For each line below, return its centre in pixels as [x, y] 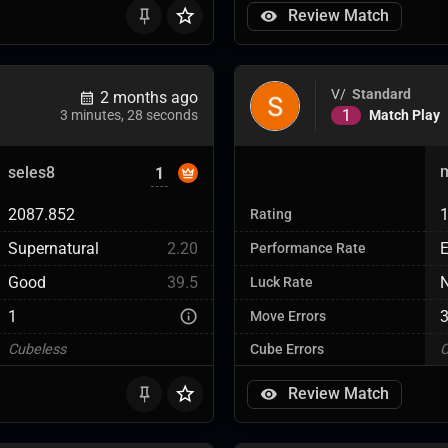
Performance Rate [308, 248]
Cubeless [37, 349]
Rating [271, 214]
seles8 [31, 172]
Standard [381, 94]
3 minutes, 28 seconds [129, 115]
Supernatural [53, 248]
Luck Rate [281, 282]
